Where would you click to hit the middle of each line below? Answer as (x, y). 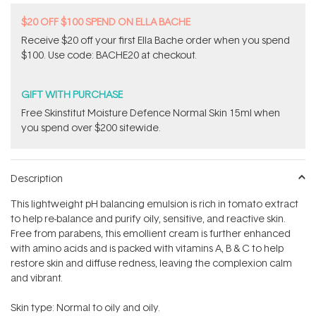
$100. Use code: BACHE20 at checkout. (109, 55)
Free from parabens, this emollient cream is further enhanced (151, 233)
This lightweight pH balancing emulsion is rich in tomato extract (154, 204)
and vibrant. (37, 278)
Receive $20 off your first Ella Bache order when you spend (156, 40)
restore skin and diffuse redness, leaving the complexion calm (151, 263)
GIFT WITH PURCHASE (72, 95)
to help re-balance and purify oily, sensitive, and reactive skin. (148, 219)
